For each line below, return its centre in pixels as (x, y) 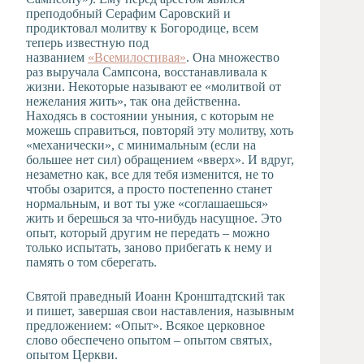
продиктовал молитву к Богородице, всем (142, 28)
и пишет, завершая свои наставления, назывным (160, 310)
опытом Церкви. (72, 354)
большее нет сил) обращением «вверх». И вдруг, (160, 159)
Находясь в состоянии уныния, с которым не (150, 115)
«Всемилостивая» (137, 57)
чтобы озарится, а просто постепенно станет (149, 188)
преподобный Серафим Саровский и (128, 13)
